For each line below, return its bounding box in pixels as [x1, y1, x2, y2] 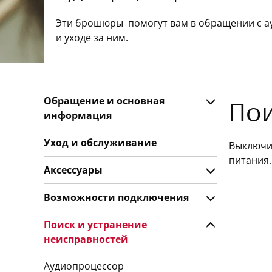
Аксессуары [44, 163, 103, 177]
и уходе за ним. [56, 31, 128, 44]
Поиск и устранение [44, 218, 147, 231]
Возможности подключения [44, 191, 189, 204]
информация [44, 109, 112, 122]
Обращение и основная [44, 94, 165, 107]
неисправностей [44, 233, 128, 246]
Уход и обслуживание [44, 136, 157, 149]
